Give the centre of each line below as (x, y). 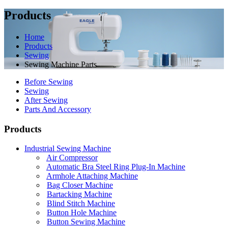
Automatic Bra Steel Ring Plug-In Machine (116, 167)
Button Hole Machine (82, 213)
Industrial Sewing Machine (68, 149)
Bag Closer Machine (80, 185)
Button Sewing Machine (86, 222)
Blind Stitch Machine (81, 204)
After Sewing (46, 100)
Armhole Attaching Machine (92, 176)
